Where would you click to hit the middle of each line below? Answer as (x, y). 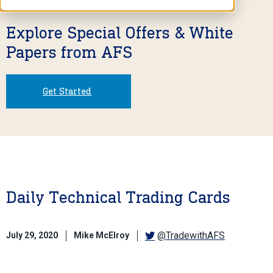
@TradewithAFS (191, 235)
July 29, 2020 (32, 236)
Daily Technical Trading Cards (118, 197)
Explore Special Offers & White (120, 32)
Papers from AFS (69, 52)
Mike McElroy (101, 236)
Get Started (67, 91)
